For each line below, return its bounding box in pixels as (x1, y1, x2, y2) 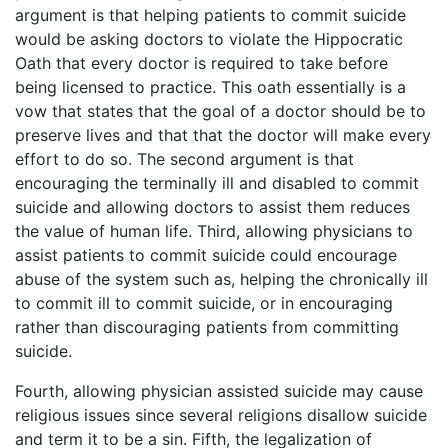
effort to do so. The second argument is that (15, 149, 354, 170)
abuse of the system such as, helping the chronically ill (15, 269, 428, 290)
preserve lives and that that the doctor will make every (15, 125, 431, 146)
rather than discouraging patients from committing (15, 317, 399, 338)
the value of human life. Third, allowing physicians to (15, 221, 413, 242)
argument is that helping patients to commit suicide (15, 5, 406, 26)
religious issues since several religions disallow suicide (15, 405, 427, 426)
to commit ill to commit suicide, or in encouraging (15, 293, 393, 314)
